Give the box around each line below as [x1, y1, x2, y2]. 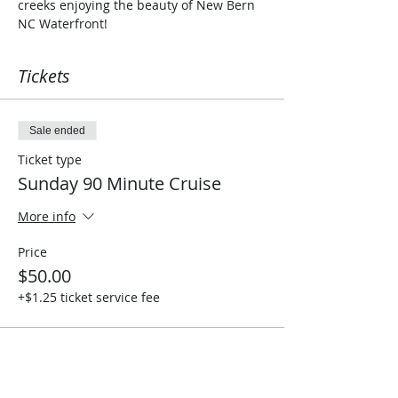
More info [18, 208, 76, 226]
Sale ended [29, 124, 85, 137]
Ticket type [18, 151, 82, 168]
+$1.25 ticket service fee [18, 289, 160, 306]
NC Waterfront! [18, 15, 107, 32]
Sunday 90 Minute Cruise [18, 171, 221, 195]
